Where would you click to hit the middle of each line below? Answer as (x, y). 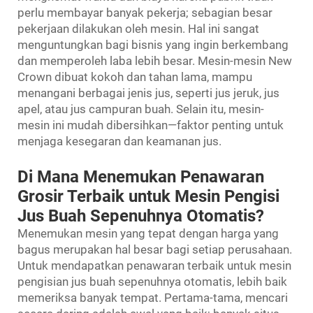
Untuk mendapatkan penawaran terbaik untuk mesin (154, 265)
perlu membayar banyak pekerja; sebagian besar (145, 12)
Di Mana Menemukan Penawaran (141, 176)
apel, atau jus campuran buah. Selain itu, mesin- (141, 109)
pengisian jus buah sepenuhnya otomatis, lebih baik (152, 281)
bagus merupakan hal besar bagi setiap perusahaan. (155, 249)
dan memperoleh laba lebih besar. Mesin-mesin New (155, 60)
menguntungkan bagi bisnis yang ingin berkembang (153, 44)
